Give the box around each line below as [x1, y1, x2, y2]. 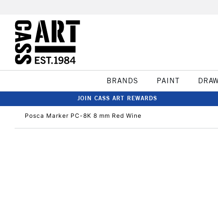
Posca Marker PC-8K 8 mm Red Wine [25, 112, 142, 119]
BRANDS [106, 76, 138, 85]
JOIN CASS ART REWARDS [77, 94, 157, 102]
